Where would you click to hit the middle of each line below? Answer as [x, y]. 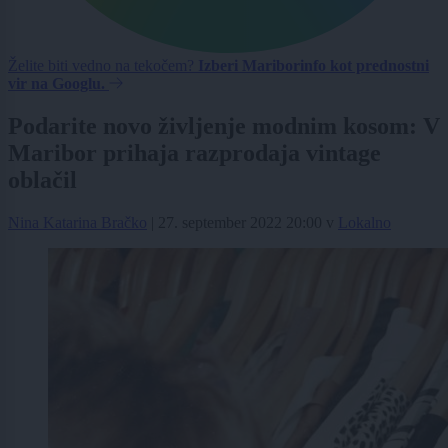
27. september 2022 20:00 [240, 223]
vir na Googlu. [56, 84]
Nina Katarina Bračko [77, 223]
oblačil [42, 180]
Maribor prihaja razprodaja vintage [194, 153]
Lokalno [364, 223]
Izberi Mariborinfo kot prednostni [313, 66]
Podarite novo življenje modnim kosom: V [224, 126]
